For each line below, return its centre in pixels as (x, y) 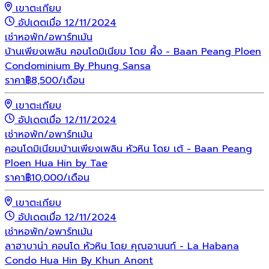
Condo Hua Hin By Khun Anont (79, 260)
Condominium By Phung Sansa (78, 66)
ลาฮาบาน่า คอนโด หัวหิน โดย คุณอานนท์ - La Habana (122, 246)
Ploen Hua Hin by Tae (56, 163)
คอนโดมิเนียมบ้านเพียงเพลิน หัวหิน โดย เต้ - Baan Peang (128, 149)
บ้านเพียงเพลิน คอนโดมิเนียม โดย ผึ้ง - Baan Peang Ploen (133, 51)
